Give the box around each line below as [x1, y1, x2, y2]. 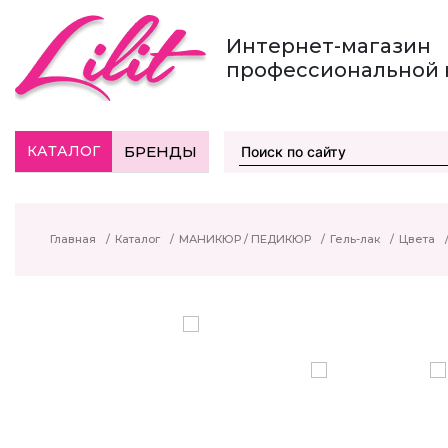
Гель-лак [330, 232, 380, 246]
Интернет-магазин [226, 34, 431, 58]
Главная [50, 232, 96, 246]
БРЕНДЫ [124, 142, 197, 161]
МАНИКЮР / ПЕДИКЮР [179, 232, 311, 246]
